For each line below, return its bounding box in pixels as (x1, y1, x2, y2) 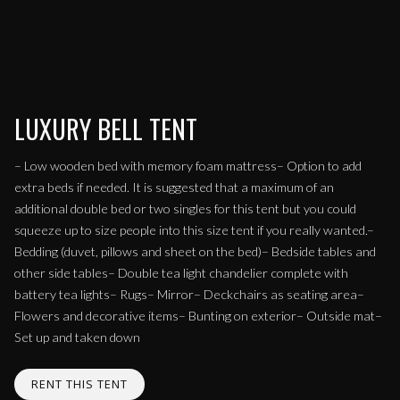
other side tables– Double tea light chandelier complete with (14, 265, 348, 281)
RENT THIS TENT (31, 375, 129, 392)
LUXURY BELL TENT (14, 109, 197, 147)
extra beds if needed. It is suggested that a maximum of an (14, 179, 334, 196)
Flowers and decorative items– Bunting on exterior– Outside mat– (14, 308, 382, 324)
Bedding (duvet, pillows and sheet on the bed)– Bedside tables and (14, 244, 376, 260)
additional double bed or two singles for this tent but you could (14, 201, 356, 217)
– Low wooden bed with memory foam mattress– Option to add (14, 158, 362, 174)
